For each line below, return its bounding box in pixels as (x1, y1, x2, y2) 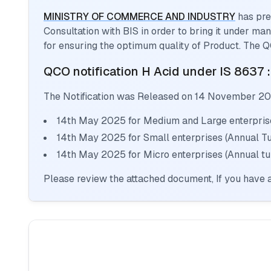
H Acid (142, 64, 180, 79)
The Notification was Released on (44, 90, 195, 103)
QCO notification (44, 64, 142, 79)
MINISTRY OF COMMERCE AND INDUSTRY (44, 10, 235, 23)
